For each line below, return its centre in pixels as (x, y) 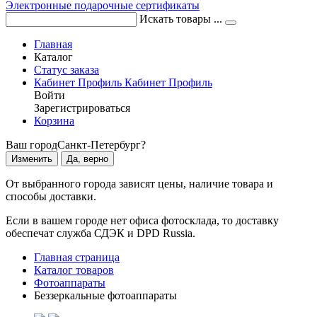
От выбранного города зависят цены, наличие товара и (139, 184)
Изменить (32, 159)
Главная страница (77, 257)
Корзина (54, 121)
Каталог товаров (74, 270)
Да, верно (87, 159)
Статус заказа (67, 70)
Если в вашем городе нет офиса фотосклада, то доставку (142, 220)
